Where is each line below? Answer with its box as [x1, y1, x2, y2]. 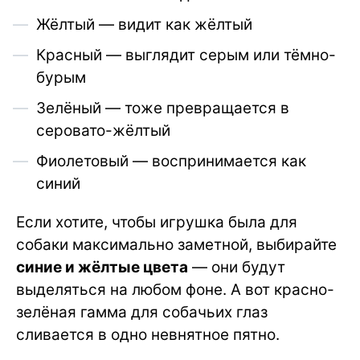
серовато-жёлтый [36, 121, 170, 140]
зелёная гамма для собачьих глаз [16, 302, 268, 321]
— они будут [188, 257, 285, 276]
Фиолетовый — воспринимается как [36, 151, 306, 170]
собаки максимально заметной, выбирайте [16, 235, 337, 254]
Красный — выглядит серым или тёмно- [36, 45, 336, 64]
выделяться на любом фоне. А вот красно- [16, 280, 334, 299]
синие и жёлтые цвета [16, 257, 188, 276]
